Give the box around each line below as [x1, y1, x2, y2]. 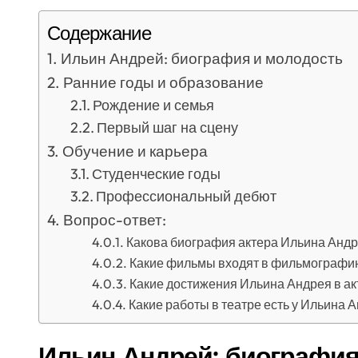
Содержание [47, 21, 151, 46]
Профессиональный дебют [96, 187, 277, 205]
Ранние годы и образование [62, 73, 264, 92]
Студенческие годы [92, 165, 221, 183]
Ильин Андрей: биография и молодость [60, 49, 343, 68]
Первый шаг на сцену [97, 118, 239, 137]
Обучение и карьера [62, 141, 208, 161]
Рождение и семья [93, 96, 215, 114]
